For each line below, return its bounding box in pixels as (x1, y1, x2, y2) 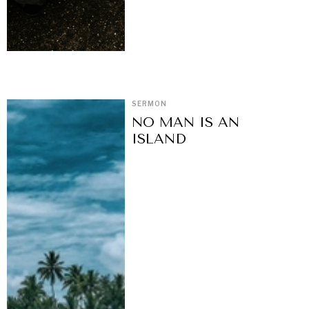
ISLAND (132, 131, 187, 148)
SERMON (132, 99, 168, 108)
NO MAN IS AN (132, 114, 240, 131)
